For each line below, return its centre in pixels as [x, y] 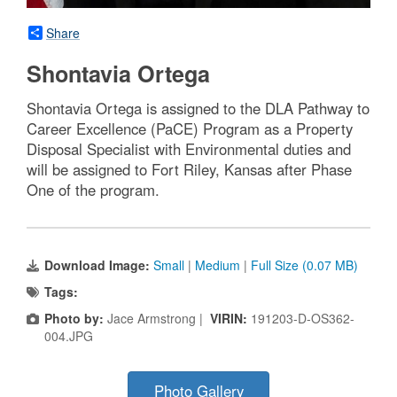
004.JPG [69, 335]
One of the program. [93, 189]
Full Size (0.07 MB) [304, 265]
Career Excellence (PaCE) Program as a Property [190, 128]
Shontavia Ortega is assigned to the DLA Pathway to [198, 108]
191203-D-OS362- [303, 318]
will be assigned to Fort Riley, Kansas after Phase [189, 169]
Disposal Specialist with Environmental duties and [189, 148]
